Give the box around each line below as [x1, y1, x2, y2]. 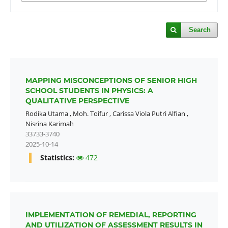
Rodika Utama [25, 108, 68, 118]
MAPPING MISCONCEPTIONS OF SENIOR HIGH [25, 75, 197, 85]
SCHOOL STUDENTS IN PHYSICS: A [25, 85, 153, 95]
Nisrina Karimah [25, 119, 74, 128]
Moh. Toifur [72, 108, 108, 118]
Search [189, 25, 211, 34]
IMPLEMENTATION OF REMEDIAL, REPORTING [25, 210, 196, 219]
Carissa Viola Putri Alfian [112, 108, 185, 118]
